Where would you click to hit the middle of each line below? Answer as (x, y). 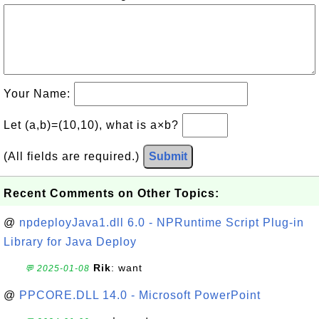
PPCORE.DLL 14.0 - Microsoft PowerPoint (140, 295)
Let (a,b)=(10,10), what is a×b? (93, 125)
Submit (168, 156)
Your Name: (39, 94)
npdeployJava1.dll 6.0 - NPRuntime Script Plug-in (162, 223)
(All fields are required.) (73, 156)
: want (127, 268)
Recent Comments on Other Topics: (111, 193)
